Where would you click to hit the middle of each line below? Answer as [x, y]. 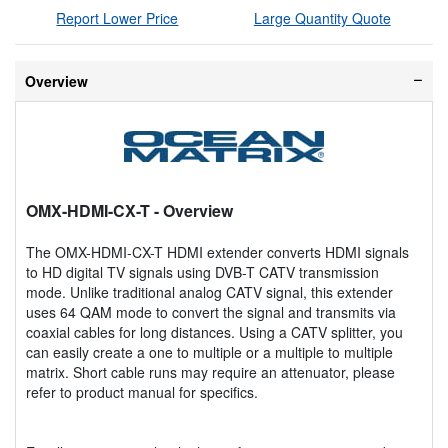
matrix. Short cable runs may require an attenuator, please [210, 371]
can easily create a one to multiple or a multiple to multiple [209, 351]
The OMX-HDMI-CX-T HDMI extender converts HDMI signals [217, 251]
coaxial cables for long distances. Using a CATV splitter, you [214, 331]
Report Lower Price [117, 17]
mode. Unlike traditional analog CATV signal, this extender [209, 291]
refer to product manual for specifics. [142, 391]
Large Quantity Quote [322, 17]
